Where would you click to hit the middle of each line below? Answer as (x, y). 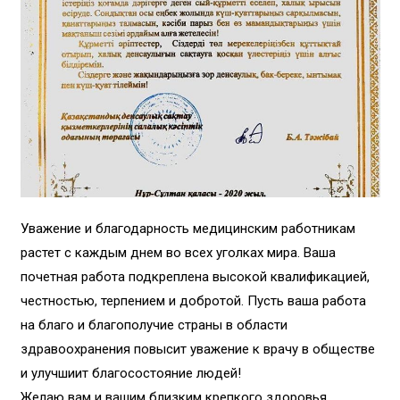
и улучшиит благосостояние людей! (130, 374)
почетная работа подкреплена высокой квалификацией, (195, 277)
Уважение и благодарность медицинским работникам (187, 229)
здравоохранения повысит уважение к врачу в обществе (197, 350)
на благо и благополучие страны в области (154, 325)
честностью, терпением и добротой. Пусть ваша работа (193, 301)
